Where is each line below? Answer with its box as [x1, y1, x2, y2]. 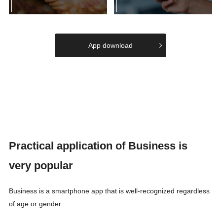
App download [88, 41, 133, 50]
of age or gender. [8, 199, 65, 208]
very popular [8, 159, 73, 172]
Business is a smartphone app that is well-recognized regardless [8, 186, 210, 195]
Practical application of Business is [8, 140, 187, 152]
